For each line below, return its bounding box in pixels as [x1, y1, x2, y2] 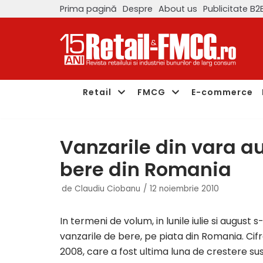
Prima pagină [60, 2, 117, 15]
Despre [123, 2, 153, 15]
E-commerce [191, 86, 253, 98]
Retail [83, 86, 112, 98]
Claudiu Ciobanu [75, 183, 140, 194]
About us [159, 2, 197, 15]
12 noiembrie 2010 [150, 183, 219, 194]
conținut [12, 56, 50, 69]
